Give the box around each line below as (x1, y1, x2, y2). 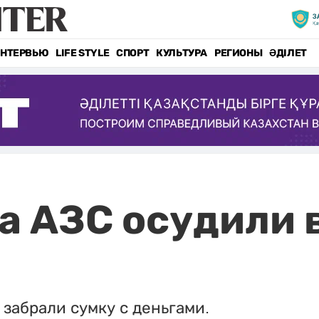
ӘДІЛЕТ (269, 47, 307, 59)
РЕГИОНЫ (214, 47, 263, 59)
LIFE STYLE (56, 47, 110, 59)
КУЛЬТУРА (156, 47, 207, 59)
